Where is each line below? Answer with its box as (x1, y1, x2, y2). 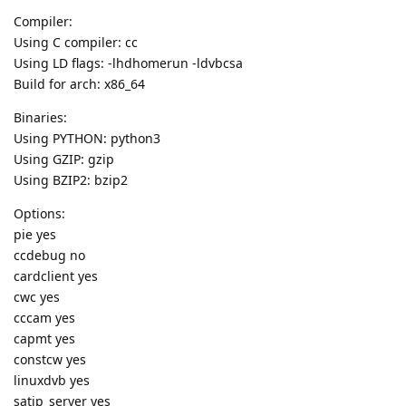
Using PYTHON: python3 (14, 130, 160, 148)
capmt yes (14, 330, 75, 348)
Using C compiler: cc (14, 34, 138, 52)
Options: (14, 205, 65, 223)
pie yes (14, 226, 56, 244)
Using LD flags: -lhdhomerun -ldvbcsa (14, 54, 243, 72)
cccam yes (14, 309, 75, 327)
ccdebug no (14, 246, 85, 265)
